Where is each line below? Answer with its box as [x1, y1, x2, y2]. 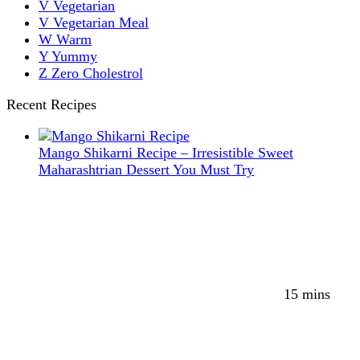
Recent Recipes [6, 96, 96, 112]
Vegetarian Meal [53, 14, 149, 31]
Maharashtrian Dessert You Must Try [39, 161, 254, 178]
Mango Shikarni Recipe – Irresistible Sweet [39, 144, 293, 161]
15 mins [284, 285, 330, 302]
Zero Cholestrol [51, 64, 143, 81]
